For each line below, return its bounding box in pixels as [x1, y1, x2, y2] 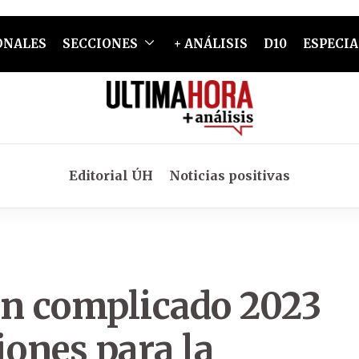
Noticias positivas [169, 167, 290, 184]
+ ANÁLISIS [173, 36, 248, 51]
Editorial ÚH [69, 167, 153, 184]
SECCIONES [62, 36, 138, 51]
